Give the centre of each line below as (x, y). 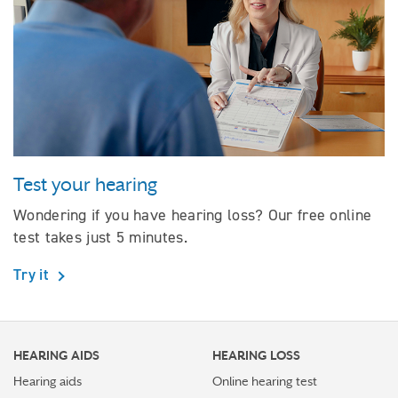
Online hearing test (265, 382)
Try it (33, 275)
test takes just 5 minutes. (100, 238)
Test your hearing (85, 185)
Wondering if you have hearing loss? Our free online (193, 215)
